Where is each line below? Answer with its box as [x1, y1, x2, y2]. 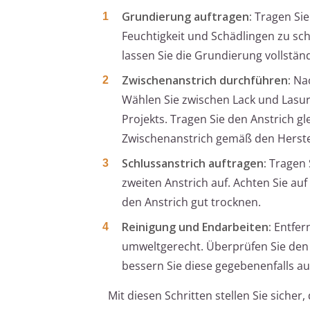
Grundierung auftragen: [122, 9, 252, 25]
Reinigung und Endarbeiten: [122, 219, 271, 235]
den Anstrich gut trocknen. [122, 194, 261, 210]
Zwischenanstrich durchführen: [122, 73, 291, 89]
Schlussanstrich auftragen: [122, 156, 266, 172]
